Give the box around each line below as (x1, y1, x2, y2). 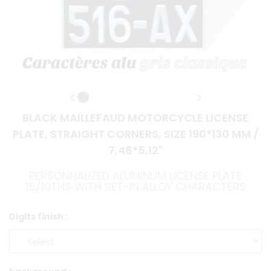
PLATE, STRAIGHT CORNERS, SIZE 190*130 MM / (12, 126, 259, 142)
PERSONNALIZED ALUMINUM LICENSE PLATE (29, 168, 242, 184)
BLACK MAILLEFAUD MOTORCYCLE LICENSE (22, 110, 249, 126)
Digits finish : (9, 211, 68, 223)
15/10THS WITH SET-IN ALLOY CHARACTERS (25, 179, 246, 195)
